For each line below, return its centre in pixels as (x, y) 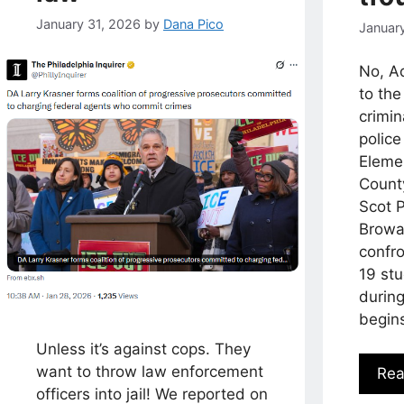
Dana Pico (193, 23)
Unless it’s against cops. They (143, 349)
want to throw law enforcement (150, 371)
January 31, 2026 (88, 23)
